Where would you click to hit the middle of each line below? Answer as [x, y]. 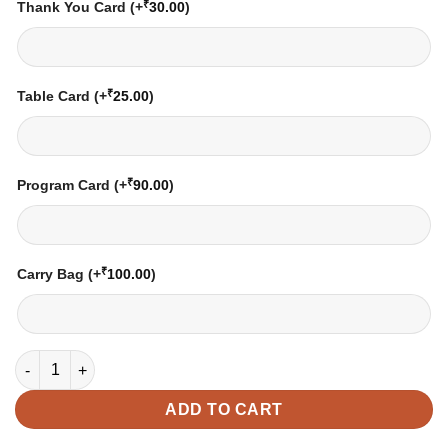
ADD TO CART [224, 410]
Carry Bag [52, 273]
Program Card [65, 184]
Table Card [55, 95]
